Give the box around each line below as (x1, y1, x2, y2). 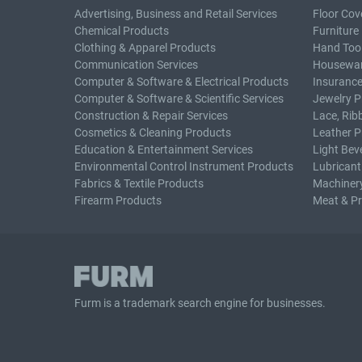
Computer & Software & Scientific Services (74, 92, 284, 105)
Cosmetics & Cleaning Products (74, 126, 231, 139)
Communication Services (74, 58, 198, 71)
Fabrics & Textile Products (74, 177, 204, 190)
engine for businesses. (212, 297, 326, 309)
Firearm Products (74, 194, 162, 207)
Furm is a (74, 297, 124, 309)
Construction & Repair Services (74, 109, 228, 122)
